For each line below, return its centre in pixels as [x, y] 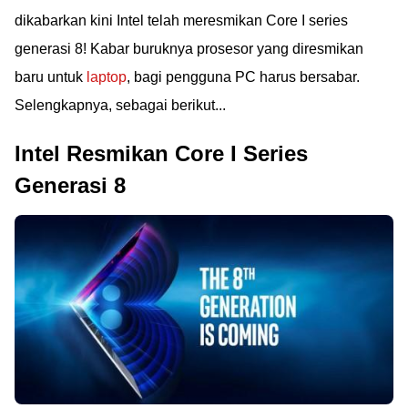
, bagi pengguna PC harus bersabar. [243, 77]
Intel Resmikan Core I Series [161, 153]
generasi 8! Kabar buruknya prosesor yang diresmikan [189, 49]
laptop [107, 77]
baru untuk [51, 77]
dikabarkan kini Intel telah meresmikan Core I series [181, 20]
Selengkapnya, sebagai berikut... [120, 105]
